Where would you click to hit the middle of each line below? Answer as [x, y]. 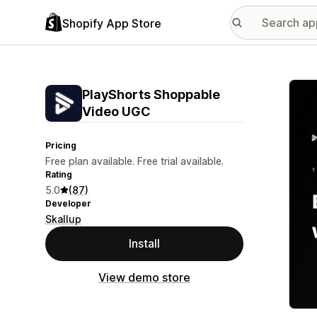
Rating [59, 174]
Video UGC [116, 111]
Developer [68, 203]
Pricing [61, 145]
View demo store [144, 277]
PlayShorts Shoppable [151, 94]
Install [144, 243]
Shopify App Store [112, 23]
